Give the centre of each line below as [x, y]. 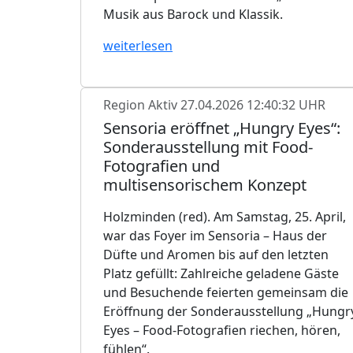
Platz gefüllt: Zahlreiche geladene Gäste [221, 273]
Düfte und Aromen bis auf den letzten [216, 254]
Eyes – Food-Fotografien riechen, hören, [222, 330]
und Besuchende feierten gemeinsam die [226, 292]
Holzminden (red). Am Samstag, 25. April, [225, 216]
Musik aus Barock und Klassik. [193, 14]
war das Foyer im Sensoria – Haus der [215, 235]
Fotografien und [162, 165]
